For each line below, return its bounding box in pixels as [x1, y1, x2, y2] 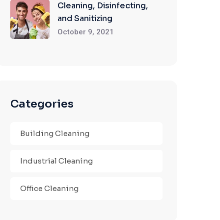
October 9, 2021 [57, 27, 114, 36]
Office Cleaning [20, 184, 79, 193]
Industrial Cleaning [20, 156, 93, 165]
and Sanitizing [57, 13, 112, 24]
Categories [10, 97, 74, 110]
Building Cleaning [20, 129, 89, 138]
